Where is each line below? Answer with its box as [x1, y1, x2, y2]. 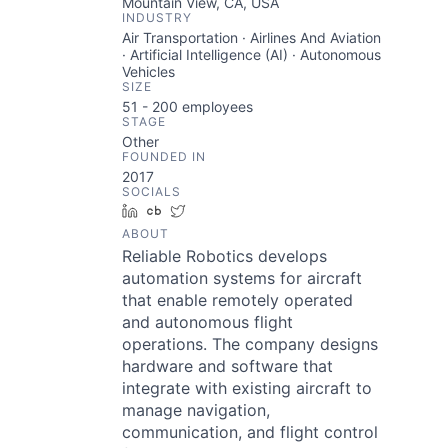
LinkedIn [145, 202, 201, 219]
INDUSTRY [122, 10, 192, 25]
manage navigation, [122, 400, 270, 420]
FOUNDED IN [122, 149, 206, 164]
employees [178, 98, 253, 115]
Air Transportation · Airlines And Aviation [122, 29, 381, 46]
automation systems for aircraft [122, 268, 362, 288]
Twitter [193, 202, 238, 219]
